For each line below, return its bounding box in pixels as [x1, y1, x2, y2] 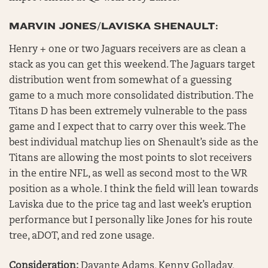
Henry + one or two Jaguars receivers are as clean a [9, 45, 246, 54]
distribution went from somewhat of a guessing [9, 76, 232, 86]
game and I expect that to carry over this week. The [9, 123, 246, 132]
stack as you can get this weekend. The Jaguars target [9, 60, 255, 70]
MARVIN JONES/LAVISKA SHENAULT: [9, 20, 218, 32]
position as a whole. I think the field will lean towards [9, 185, 258, 194]
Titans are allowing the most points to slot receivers [9, 154, 252, 163]
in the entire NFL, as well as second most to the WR [9, 169, 247, 179]
